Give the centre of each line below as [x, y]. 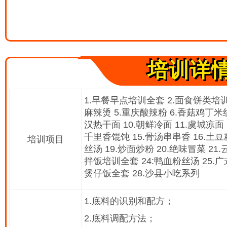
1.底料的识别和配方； [131, 201]
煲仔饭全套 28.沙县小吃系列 [143, 174]
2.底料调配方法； [122, 219]
